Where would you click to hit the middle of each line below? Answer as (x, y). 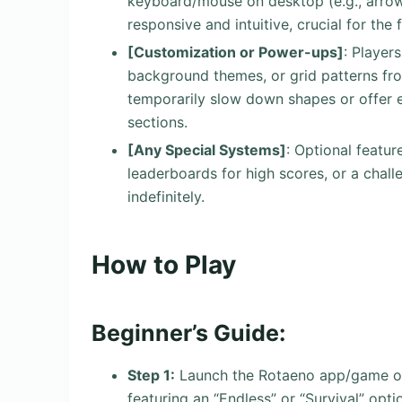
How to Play (164, 264)
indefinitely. (166, 196)
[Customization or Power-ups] (236, 52)
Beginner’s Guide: (188, 333)
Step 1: (151, 376)
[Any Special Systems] (207, 149)
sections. (157, 122)
